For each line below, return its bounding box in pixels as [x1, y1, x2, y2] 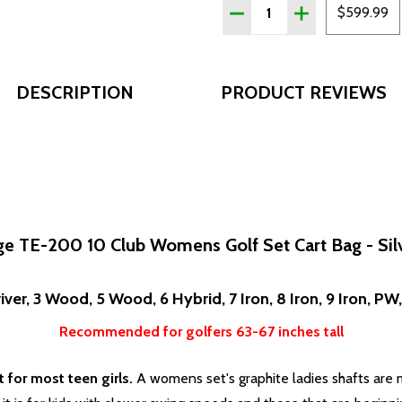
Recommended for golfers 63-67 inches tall [58, 323, 344, 341]
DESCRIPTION [16, 82, 134, 104]
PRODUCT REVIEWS [221, 82, 387, 104]
